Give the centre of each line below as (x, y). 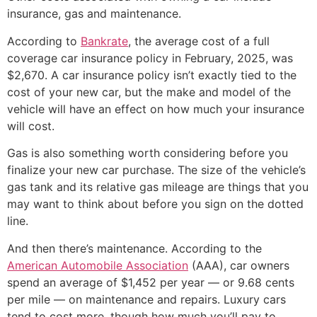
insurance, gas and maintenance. (94, 14)
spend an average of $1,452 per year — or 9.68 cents (151, 282)
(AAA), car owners (239, 265)
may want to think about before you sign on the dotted (155, 204)
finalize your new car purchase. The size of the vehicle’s (156, 170)
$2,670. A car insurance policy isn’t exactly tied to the (152, 75)
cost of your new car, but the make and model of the (149, 92)
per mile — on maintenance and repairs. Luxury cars (146, 299)
